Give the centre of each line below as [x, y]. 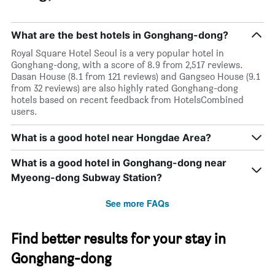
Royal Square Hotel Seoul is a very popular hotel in [118, 53]
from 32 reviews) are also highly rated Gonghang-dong [125, 88]
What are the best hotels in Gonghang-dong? [120, 35]
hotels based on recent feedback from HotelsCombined [127, 100]
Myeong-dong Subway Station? [87, 178]
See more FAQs [137, 203]
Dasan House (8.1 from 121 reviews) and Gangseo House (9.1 [136, 77]
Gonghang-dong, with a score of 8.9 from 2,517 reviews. [127, 65]
